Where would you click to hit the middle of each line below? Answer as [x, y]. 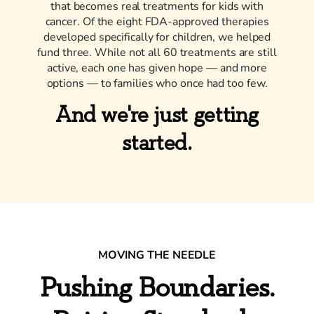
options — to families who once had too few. [157, 84]
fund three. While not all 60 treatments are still [157, 53]
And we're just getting [157, 115]
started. [157, 143]
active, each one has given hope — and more [157, 68]
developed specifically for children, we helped [157, 37]
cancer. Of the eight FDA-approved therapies [157, 22]
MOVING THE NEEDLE [157, 255]
